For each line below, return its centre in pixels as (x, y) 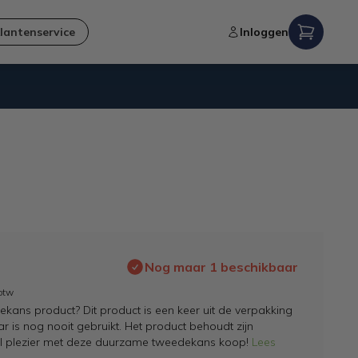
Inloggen (264, 32)
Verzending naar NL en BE (163, 124)
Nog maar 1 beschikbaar (221, 267)
